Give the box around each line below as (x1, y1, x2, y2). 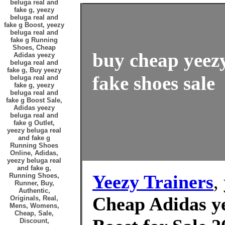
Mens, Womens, (9, 202, 59, 209)
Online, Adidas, (10, 149, 58, 157)
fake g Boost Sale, (6, 96, 62, 104)
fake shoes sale (92, 72, 215, 95)
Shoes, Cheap (13, 44, 56, 51)
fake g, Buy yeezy (7, 66, 61, 74)
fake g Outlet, (14, 119, 55, 127)
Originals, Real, (10, 194, 58, 202)
